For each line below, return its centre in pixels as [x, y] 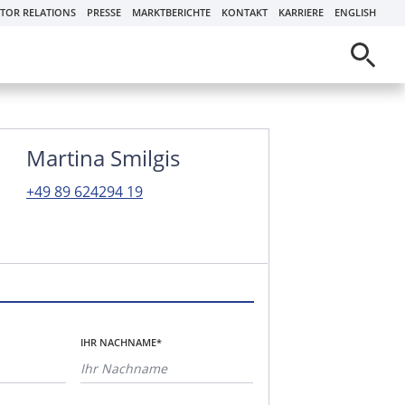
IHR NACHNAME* [121, 342]
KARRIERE [301, 12]
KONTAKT [245, 12]
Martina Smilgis [103, 158]
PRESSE [104, 12]
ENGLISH [355, 12]
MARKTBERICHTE [171, 12]
